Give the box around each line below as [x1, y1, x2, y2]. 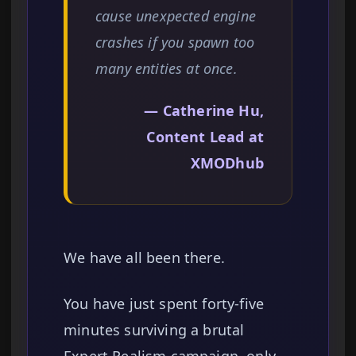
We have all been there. [64, 248, 225, 268]
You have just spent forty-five [64, 294, 265, 314]
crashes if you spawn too [95, 33, 255, 52]
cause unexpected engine [95, 6, 256, 26]
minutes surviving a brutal [64, 320, 245, 340]
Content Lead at [146, 127, 264, 147]
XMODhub [190, 153, 264, 173]
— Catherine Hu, [144, 101, 264, 121]
